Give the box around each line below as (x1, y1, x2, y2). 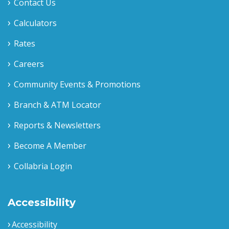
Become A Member (14, 140, 86, 151)
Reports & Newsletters (14, 120, 101, 131)
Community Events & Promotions (14, 79, 141, 90)
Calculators (14, 17, 57, 29)
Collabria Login (14, 161, 72, 172)
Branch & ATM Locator (14, 99, 101, 110)
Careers (14, 58, 44, 70)
